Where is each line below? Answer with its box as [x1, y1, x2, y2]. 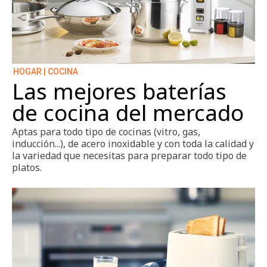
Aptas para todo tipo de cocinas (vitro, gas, [12, 125, 200, 139]
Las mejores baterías [12, 76, 226, 107]
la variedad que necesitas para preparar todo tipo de [12, 149, 247, 163]
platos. [12, 161, 42, 175]
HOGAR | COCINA [13, 67, 78, 77]
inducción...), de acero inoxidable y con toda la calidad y [12, 137, 254, 151]
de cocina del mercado [12, 98, 244, 128]
